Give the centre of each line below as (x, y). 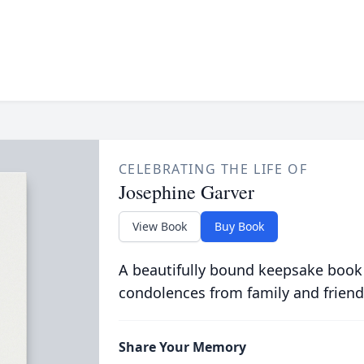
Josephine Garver (186, 192)
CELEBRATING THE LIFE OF (213, 169)
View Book (159, 226)
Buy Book (239, 226)
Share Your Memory (182, 347)
